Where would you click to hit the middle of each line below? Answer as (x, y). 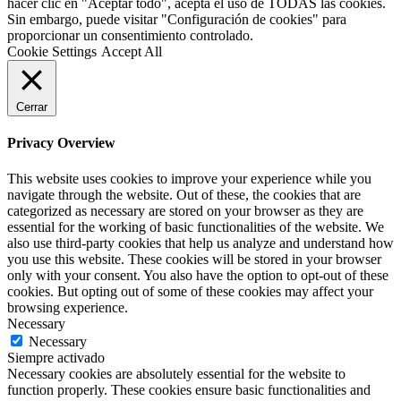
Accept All (132, 51)
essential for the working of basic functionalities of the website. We (196, 226)
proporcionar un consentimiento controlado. (130, 35)
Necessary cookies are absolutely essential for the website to (176, 373)
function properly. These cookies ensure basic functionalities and (189, 389)
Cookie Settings (52, 51)
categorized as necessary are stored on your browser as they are (185, 210)
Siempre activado (56, 357)
